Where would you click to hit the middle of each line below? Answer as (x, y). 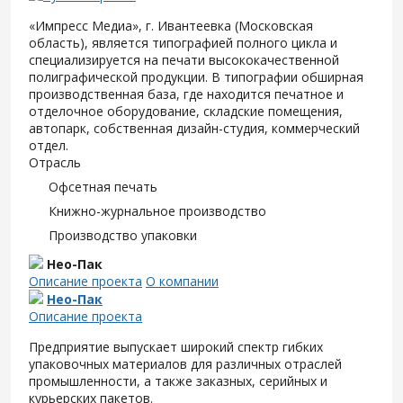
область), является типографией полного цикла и (183, 43)
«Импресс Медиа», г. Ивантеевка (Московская (171, 26)
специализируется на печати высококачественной (184, 60)
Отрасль (55, 162)
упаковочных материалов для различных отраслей (185, 364)
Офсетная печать (103, 187)
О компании (182, 281)
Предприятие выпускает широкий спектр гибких (176, 347)
